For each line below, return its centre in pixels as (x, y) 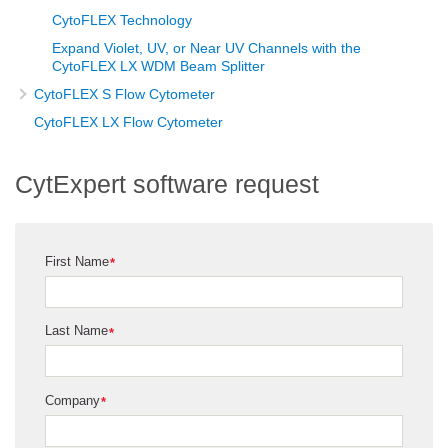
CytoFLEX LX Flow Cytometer (128, 122)
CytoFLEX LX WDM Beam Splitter (158, 66)
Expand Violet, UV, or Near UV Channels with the (206, 48)
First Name (77, 261)
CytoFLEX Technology (122, 20)
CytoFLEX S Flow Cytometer (124, 94)
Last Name (76, 331)
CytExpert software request (167, 184)
